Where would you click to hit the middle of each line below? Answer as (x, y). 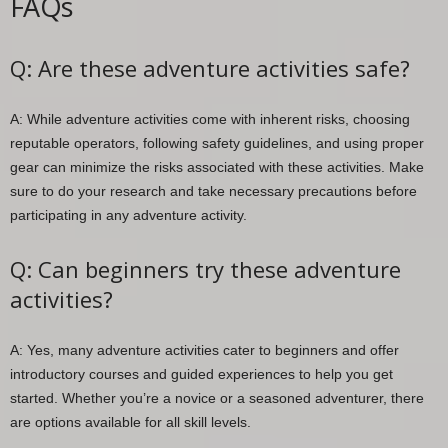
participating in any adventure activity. (128, 214)
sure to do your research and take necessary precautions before (213, 190)
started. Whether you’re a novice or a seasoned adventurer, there (217, 397)
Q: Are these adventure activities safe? (210, 67)
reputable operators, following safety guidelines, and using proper (217, 142)
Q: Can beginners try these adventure (205, 268)
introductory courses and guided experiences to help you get (201, 373)
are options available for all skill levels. (130, 421)
